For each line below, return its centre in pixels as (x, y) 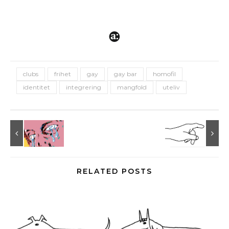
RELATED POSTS (114, 171)
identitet (37, 87)
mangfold (132, 87)
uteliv (171, 87)
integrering (84, 87)
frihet (63, 74)
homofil (164, 74)
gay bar (125, 74)
